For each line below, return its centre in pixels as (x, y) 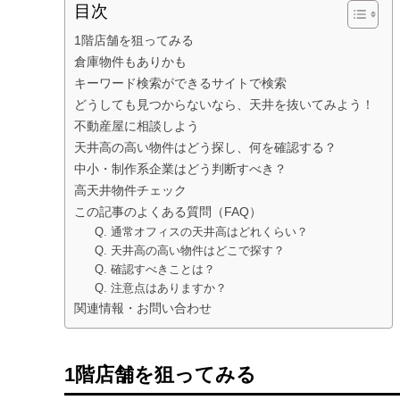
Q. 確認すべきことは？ (154, 269)
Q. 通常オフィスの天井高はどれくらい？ (201, 232)
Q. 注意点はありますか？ (160, 288)
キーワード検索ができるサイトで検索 (180, 83)
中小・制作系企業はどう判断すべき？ (180, 169)
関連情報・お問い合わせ (143, 308)
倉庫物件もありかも (130, 62)
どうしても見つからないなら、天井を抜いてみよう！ (224, 104)
